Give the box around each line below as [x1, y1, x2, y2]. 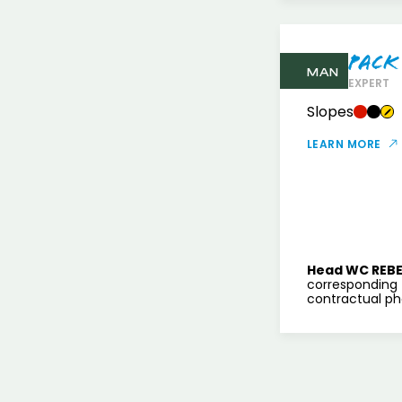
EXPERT [347, 75, 389, 91]
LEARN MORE [307, 136, 381, 152]
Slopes [307, 101, 354, 122]
